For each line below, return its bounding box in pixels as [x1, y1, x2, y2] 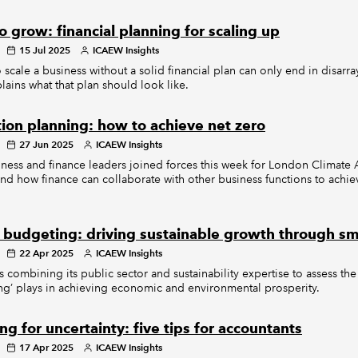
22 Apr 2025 [18, 247, 74, 259]
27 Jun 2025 [18, 138, 74, 150]
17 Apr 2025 [18, 341, 74, 353]
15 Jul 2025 [18, 44, 70, 56]
